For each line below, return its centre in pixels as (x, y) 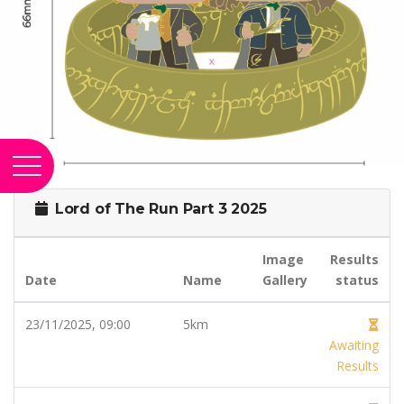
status (357, 280)
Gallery (285, 280)
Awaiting (354, 344)
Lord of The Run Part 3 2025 (159, 208)
